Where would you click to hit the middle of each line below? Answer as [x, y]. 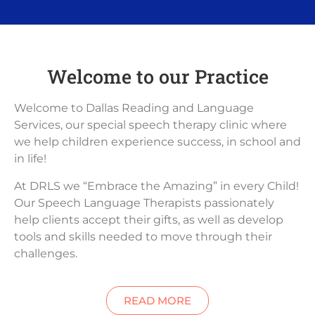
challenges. [46, 253]
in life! [30, 159]
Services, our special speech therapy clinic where [150, 125]
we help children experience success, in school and [157, 142]
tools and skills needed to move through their [143, 236]
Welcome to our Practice [157, 77]
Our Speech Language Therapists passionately [144, 202]
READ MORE [157, 301]
